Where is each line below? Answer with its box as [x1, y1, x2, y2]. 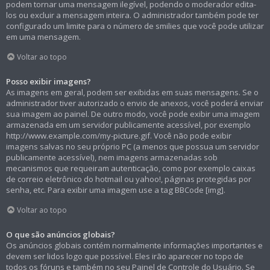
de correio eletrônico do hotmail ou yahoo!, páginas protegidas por [6, 174, 251, 185]
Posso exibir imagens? [6, 76, 91, 87]
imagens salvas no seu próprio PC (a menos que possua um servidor [6, 141, 259, 152]
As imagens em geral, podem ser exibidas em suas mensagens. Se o [6, 87, 259, 98]
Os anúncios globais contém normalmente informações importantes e [6, 239, 263, 251]
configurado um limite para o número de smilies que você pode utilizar [6, 20, 264, 32]
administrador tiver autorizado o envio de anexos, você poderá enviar [6, 98, 263, 109]
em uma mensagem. [6, 31, 81, 43]
